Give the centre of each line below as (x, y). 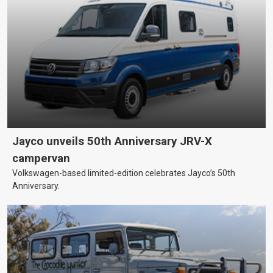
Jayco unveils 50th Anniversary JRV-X (112, 141)
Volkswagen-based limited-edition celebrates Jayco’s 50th (124, 173)
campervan (41, 158)
